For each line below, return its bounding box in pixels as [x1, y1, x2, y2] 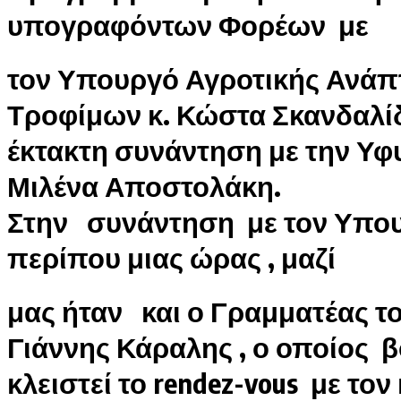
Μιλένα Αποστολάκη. [6, 168, 281, 203]
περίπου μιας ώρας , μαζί [6, 240, 336, 275]
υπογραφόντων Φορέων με [6, 7, 369, 42]
